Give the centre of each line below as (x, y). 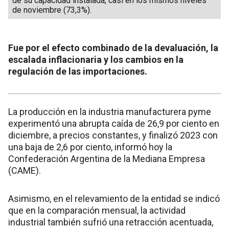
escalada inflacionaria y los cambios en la (96, 59)
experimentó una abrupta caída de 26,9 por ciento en (114, 123)
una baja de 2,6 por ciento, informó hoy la (90, 147)
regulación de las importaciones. (78, 71)
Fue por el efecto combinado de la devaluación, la (113, 48)
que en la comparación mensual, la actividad (97, 210)
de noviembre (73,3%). (52, 10)
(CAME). (25, 170)
